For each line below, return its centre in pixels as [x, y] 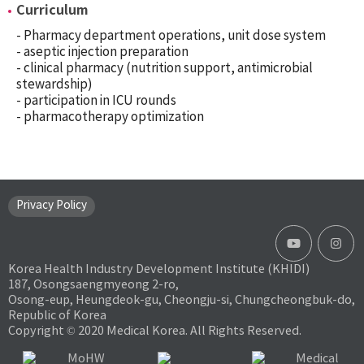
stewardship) [54, 84]
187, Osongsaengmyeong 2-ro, [93, 284]
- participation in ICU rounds [96, 100]
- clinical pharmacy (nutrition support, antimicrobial [165, 67]
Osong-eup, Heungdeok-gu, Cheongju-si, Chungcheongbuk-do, [182, 299]
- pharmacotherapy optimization [110, 116]
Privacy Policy [52, 205]
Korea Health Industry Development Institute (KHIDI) [159, 269]
